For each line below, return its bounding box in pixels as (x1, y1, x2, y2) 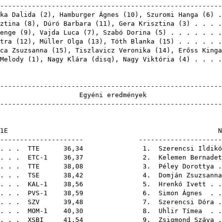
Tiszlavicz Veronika (75, 47, 151, 54)
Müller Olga (40, 38, 83, 45)
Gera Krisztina (119, 20, 174, 27)
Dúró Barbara (44, 20, 91, 27)
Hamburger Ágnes (59, 11, 119, 18)
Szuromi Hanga (147, 11, 198, 18)
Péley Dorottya (159, 163, 214, 170)
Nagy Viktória (123, 55, 174, 63)
